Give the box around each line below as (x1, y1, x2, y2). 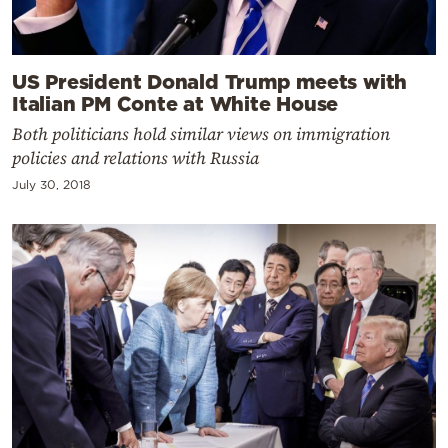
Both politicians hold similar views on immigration (12, 122, 390, 147)
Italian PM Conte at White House (12, 92, 339, 115)
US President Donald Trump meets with (12, 70, 408, 93)
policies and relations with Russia (12, 146, 259, 171)
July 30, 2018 (12, 178, 91, 192)
